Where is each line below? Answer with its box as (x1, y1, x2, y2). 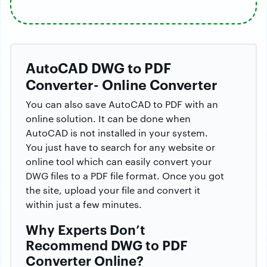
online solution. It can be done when (26, 112, 191, 125)
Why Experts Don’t (26, 220, 145, 238)
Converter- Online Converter (26, 74, 218, 94)
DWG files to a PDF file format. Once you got (26, 169, 224, 182)
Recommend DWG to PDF (26, 235, 188, 254)
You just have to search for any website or (26, 141, 215, 154)
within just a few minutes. (26, 198, 142, 211)
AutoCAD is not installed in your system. (26, 126, 208, 139)
